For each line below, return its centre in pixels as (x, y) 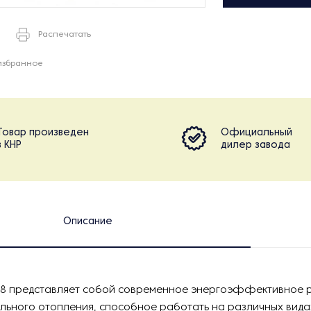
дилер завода (255, 145)
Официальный (257, 133)
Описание (87, 222)
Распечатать (65, 35)
